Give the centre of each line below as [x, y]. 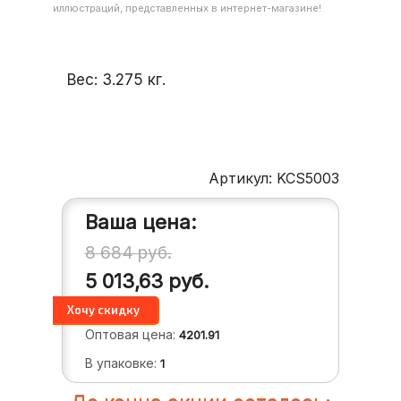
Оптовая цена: [132, 335]
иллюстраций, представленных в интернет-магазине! [187, 9]
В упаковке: [122, 363]
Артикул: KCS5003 [274, 179]
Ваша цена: [141, 222]
